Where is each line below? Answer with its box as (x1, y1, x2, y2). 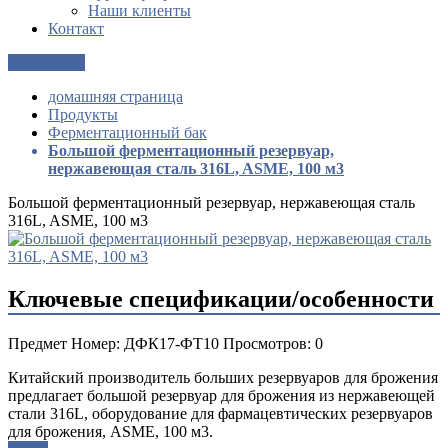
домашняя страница (48, 87, 183, 105)
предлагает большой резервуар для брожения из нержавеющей (8, 386, 435, 404)
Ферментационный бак (48, 123, 207, 141)
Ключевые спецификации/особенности (8, 285, 434, 312)
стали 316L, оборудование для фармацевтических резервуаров (8, 404, 433, 422)
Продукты (48, 105, 118, 123)
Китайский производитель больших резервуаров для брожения (8, 368, 438, 386)
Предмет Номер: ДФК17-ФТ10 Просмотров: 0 (8, 334, 323, 352)
